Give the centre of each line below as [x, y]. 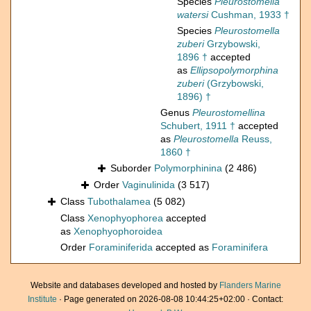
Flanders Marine [250, 286]
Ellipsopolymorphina [234, 70]
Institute [42, 300]
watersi [193, 15]
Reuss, [255, 139]
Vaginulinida [149, 185]
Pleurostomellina [229, 113]
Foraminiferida [121, 247]
